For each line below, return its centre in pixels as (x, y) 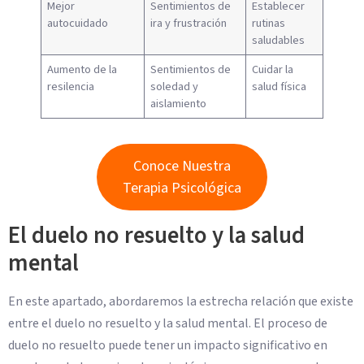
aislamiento (179, 104)
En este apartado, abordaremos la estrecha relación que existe (181, 301)
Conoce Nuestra (182, 167)
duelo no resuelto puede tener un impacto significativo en (168, 345)
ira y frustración (189, 24)
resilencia (71, 87)
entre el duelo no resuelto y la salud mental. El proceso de (168, 323)
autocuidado (78, 24)
